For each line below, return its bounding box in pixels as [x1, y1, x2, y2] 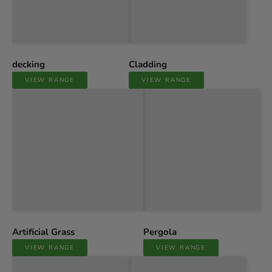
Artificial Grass [12, 226, 75, 239]
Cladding [129, 58, 167, 71]
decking [12, 58, 45, 71]
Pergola [143, 226, 177, 239]
